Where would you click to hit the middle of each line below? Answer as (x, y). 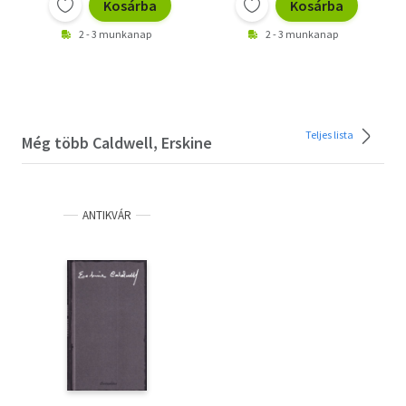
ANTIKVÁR (107, 216)
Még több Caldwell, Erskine (117, 143)
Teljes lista (330, 135)
